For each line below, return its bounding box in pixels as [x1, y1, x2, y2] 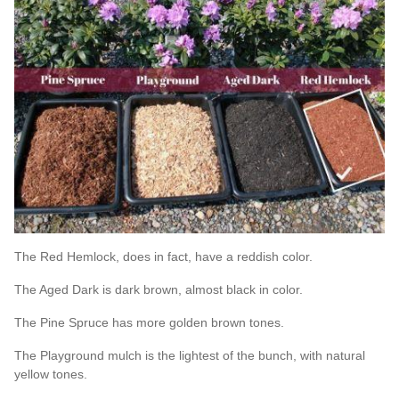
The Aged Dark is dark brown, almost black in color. [14, 281, 304, 297]
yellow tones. [14, 366, 88, 381]
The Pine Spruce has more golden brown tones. [14, 314, 285, 330]
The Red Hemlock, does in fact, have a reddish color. [14, 248, 313, 264]
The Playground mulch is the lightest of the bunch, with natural [14, 347, 366, 362]
